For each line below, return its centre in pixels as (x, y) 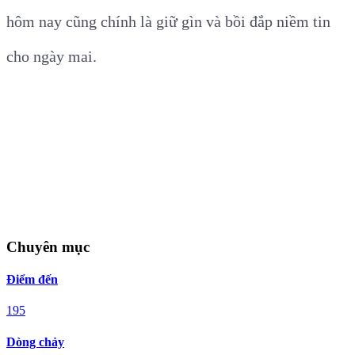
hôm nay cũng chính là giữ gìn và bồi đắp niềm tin (168, 21)
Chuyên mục (48, 246)
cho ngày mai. (52, 56)
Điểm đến (32, 279)
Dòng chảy (35, 342)
